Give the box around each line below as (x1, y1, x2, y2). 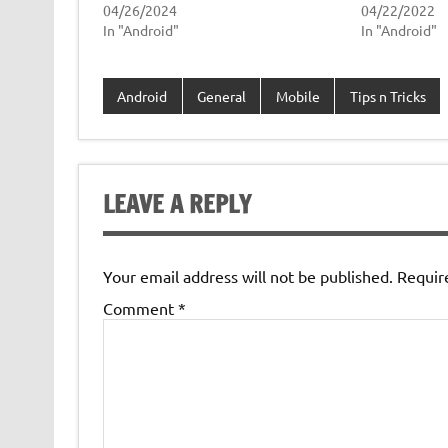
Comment (102, 297, 178, 318)
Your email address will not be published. (102, 265, 393, 286)
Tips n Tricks (349, 86, 426, 105)
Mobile (275, 86, 320, 105)
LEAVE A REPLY (102, 186, 251, 221)
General (196, 86, 246, 105)
